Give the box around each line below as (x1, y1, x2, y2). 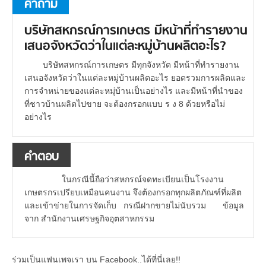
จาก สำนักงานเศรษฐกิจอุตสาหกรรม (24, 214, 154, 224)
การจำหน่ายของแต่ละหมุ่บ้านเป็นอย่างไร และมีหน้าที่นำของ (24, 86, 243, 96)
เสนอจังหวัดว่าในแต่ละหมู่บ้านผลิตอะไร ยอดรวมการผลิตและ (24, 73, 246, 83)
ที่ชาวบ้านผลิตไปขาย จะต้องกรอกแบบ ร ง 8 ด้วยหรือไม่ (24, 99, 225, 109)
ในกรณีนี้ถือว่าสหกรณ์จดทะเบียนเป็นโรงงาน (42, 175, 224, 185)
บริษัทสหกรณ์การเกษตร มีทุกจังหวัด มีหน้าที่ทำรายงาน (42, 60, 239, 70)
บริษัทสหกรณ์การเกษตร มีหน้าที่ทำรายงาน (24, 21, 248, 42)
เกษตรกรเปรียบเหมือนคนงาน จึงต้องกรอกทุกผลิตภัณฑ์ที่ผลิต (24, 188, 242, 198)
